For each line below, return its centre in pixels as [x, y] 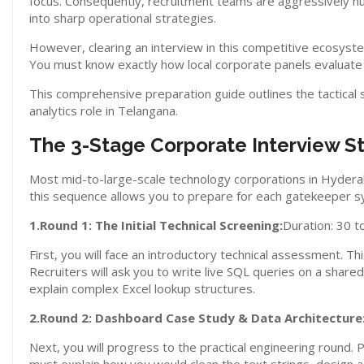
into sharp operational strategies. [123, 18]
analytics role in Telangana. [104, 110]
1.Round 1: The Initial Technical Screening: [156, 225]
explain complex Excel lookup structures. [142, 288]
